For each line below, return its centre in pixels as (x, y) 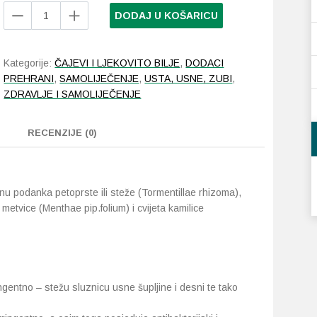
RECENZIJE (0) (62, 133)
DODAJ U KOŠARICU (167, 16)
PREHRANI (29, 79)
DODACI (205, 63)
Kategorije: (29, 63)
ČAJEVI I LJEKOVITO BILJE (117, 63)
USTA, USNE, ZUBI (189, 79)
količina (20, 55)
